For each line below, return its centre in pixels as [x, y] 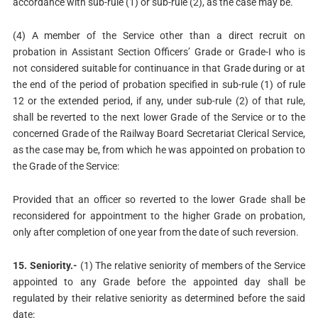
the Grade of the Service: [66, 166]
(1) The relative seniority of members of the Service [191, 265]
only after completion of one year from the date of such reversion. [155, 232]
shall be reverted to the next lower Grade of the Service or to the [159, 117]
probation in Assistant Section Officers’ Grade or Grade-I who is [159, 52]
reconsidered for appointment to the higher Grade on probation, [159, 216]
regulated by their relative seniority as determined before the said [159, 298]
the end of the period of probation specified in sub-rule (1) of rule [159, 85]
